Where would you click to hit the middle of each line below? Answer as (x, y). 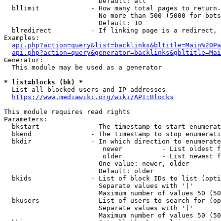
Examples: (22, 38)
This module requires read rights (67, 112)
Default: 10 (73, 23)
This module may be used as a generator (83, 67)
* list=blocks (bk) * (43, 82)
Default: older (79, 171)
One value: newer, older (97, 164)
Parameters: (26, 119)
